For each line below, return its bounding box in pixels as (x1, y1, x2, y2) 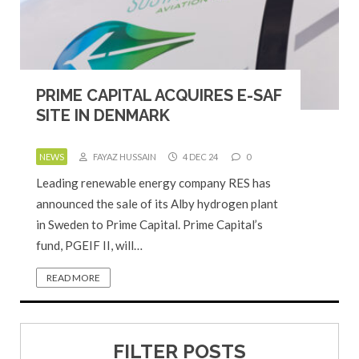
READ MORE (46, 272, 100, 284)
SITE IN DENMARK (36, 106, 170, 125)
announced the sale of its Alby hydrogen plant (36, 196, 278, 211)
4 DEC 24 (181, 151, 218, 162)
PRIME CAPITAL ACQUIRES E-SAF (36, 86, 282, 105)
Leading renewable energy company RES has (36, 175, 271, 190)
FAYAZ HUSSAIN (91, 151, 156, 162)
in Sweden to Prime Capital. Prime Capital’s (36, 217, 263, 232)
